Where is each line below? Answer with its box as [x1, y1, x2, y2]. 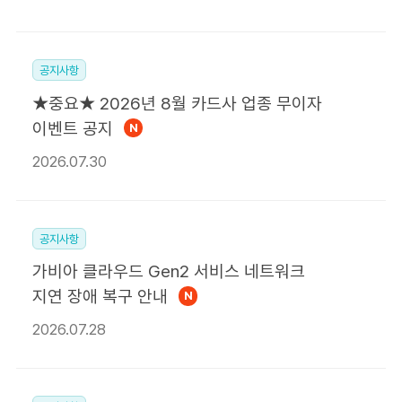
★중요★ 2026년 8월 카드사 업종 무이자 [31, 92, 322, 114]
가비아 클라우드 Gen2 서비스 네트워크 [31, 261, 305, 283]
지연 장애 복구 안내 [31, 286, 168, 308]
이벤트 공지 [31, 118, 113, 139]
